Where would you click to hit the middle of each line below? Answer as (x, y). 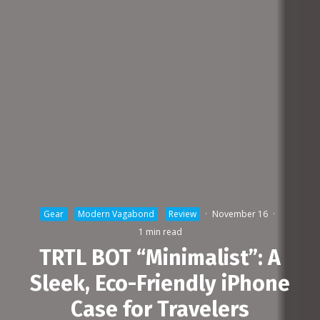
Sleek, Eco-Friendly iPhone (160, 283)
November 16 (240, 214)
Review (182, 214)
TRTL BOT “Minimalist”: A (160, 257)
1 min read (160, 231)
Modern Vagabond (116, 214)
